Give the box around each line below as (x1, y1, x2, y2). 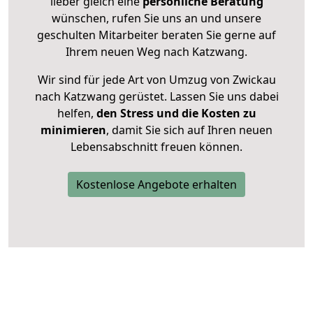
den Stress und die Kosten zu (93, 105, 256, 122)
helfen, (57, 105, 94, 122)
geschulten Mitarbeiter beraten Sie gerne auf (37, 27, 276, 43)
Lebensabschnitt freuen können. (71, 139, 242, 155)
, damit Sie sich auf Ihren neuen (106, 122, 272, 138)
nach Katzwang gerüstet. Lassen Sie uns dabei (34, 89, 279, 105)
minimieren (41, 122, 106, 138)
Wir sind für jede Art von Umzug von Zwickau (37, 72, 276, 88)
